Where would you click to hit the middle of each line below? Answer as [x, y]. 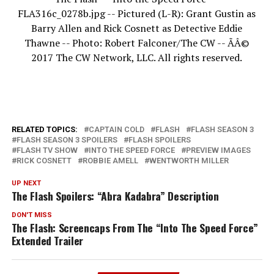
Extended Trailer [47, 240]
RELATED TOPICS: [44, 129]
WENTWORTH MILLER [189, 161]
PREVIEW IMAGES [218, 150]
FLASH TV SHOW [47, 150]
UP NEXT [26, 183]
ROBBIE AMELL [110, 161]
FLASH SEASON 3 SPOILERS [67, 140]
